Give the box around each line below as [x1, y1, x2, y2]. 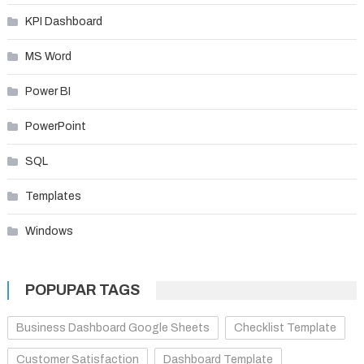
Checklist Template [233, 322, 336, 335]
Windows [24, 225, 73, 238]
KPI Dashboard [24, 15, 102, 28]
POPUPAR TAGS [24, 282, 140, 299]
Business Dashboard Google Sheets [15, 322, 210, 335]
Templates [24, 190, 81, 203]
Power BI [24, 85, 71, 98]
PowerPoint [24, 120, 86, 133]
